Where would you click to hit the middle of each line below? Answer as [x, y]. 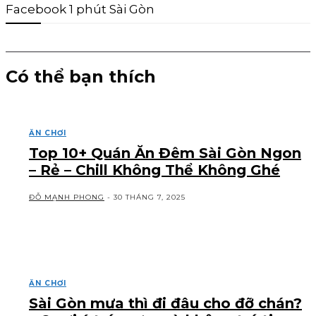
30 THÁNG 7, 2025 [150, 197]
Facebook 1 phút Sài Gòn [80, 10]
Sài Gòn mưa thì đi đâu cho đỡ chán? [165, 304]
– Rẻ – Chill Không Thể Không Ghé [154, 170]
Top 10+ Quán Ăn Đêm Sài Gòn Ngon [165, 153]
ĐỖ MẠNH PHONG [67, 197]
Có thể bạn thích [81, 77]
